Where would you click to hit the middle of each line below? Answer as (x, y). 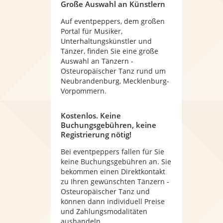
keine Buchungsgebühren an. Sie (116, 162)
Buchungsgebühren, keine (109, 125)
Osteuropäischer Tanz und (105, 191)
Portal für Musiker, (92, 31)
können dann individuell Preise (113, 201)
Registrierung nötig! (96, 134)
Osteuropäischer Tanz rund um (113, 71)
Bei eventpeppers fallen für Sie (112, 152)
